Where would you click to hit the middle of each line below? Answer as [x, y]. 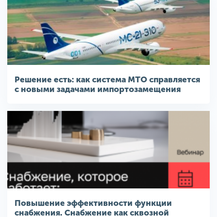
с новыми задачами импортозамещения [98, 89]
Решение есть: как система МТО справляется [107, 79]
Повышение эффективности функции [93, 203]
